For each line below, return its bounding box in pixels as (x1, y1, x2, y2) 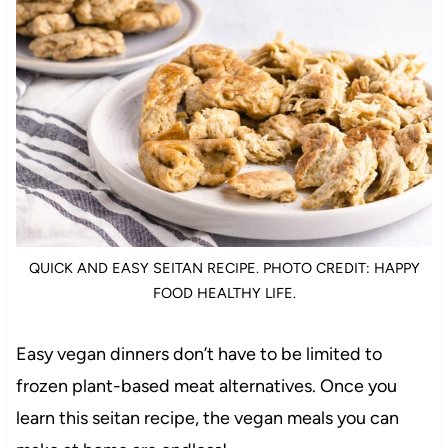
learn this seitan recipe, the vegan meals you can (15, 407, 399, 430)
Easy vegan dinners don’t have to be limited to (15, 343, 382, 366)
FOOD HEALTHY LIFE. (152, 284, 296, 303)
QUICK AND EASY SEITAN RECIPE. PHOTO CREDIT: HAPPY (28, 259, 420, 278)
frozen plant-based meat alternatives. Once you (15, 375, 397, 398)
